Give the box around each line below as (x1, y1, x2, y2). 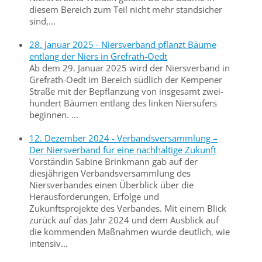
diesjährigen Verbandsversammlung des (29, 167, 191, 179)
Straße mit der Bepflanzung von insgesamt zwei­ (29, 85, 223, 97)
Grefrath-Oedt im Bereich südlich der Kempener (29, 74, 222, 85)
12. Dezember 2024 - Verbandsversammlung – (29, 132, 218, 144)
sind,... (29, 15, 56, 27)
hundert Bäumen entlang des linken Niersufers (29, 97, 217, 109)
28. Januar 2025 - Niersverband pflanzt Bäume (29, 39, 216, 50)
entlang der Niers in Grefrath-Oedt (29, 50, 167, 62)
